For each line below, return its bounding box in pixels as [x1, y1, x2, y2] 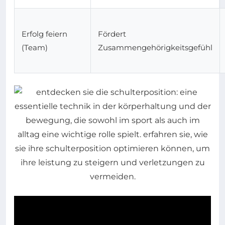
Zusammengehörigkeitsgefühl [98, 43, 212, 53]
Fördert [98, 29, 126, 39]
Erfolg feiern [22, 29, 67, 39]
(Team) [22, 43, 48, 53]
